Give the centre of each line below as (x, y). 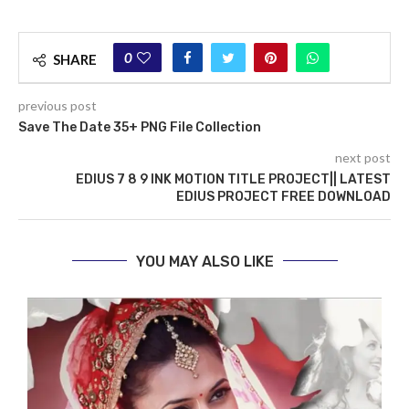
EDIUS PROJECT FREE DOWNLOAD (283, 196)
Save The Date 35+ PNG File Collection (140, 127)
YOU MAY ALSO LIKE (204, 261)
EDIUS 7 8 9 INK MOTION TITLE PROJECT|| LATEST (233, 179)
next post (363, 157)
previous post (58, 105)
